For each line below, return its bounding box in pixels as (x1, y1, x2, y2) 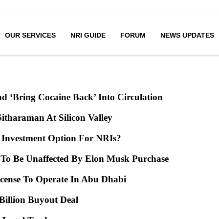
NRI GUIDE (70, 31, 106, 39)
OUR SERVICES (4, 31, 56, 39)
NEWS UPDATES (160, 31, 214, 39)
